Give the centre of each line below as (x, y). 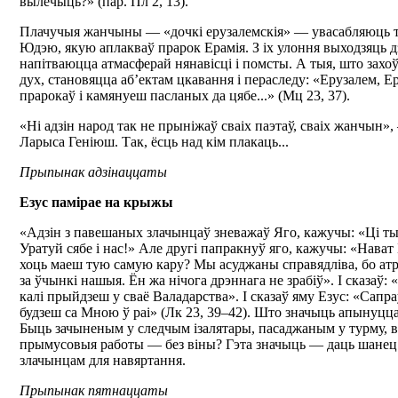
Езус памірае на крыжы (96, 202)
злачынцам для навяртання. (103, 360)
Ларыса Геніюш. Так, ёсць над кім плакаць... (154, 142)
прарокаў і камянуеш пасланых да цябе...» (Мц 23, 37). (185, 96)
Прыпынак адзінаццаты (93, 172)
